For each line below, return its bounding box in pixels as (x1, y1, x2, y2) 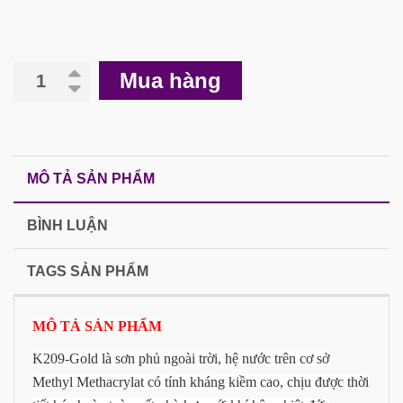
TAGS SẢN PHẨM (27, 264, 148, 280)
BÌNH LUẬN (27, 218, 108, 234)
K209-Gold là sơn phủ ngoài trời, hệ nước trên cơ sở (32, 351, 329, 367)
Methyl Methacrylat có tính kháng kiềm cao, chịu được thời (32, 374, 369, 390)
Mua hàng (120, 68, 221, 94)
